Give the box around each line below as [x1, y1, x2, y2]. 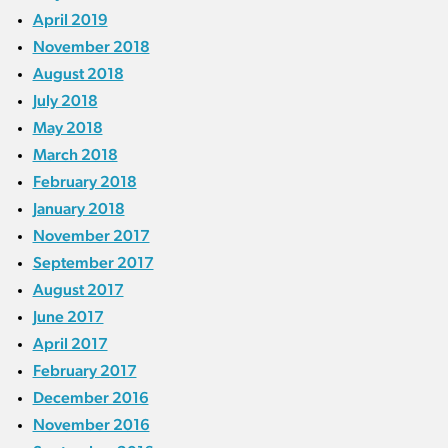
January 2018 [32, 199, 125, 219]
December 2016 [32, 388, 149, 408]
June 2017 [32, 307, 104, 327]
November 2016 [32, 415, 150, 435]
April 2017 [32, 334, 108, 354]
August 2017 [32, 280, 124, 300]
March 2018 [32, 145, 118, 165]
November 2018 [32, 37, 150, 57]
